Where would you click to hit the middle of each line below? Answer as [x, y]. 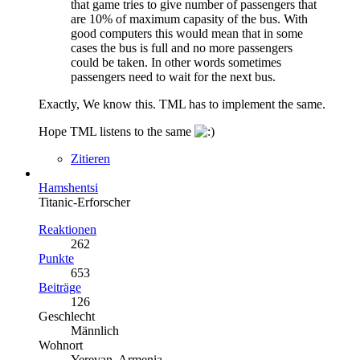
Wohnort [61, 345]
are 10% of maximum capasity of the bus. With [189, 19]
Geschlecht [67, 316]
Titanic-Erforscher [84, 202]
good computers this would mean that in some [187, 33]
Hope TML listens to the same [117, 131]
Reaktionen [67, 229]
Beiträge [60, 287]
